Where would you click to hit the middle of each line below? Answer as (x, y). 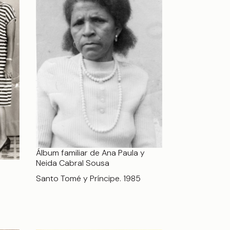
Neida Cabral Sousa (73, 163)
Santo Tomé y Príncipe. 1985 (88, 178)
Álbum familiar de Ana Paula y (90, 152)
